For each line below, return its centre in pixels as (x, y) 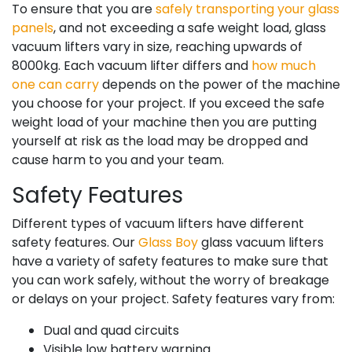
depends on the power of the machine (220, 84)
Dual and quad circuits (111, 330)
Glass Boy (168, 242)
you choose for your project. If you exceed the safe (168, 103)
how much (284, 65)
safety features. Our (75, 242)
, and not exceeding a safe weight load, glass (190, 27)
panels (33, 27)
